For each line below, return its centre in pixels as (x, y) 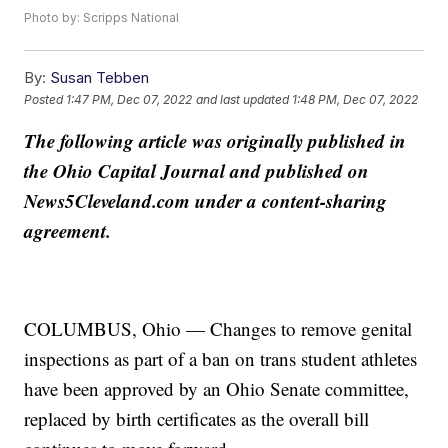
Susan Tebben (100, 78)
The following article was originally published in (215, 141)
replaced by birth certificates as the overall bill (197, 419)
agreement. (68, 231)
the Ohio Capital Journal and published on (197, 171)
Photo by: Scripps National (102, 18)
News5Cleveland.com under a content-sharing (206, 201)
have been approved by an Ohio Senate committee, (217, 389)
